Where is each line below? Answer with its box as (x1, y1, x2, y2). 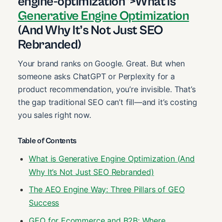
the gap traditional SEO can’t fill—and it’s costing (18, 97, 198, 107)
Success (29, 198, 59, 208)
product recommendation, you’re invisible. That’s (18, 84, 196, 94)
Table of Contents (18, 136, 77, 146)
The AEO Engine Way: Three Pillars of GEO (29, 184, 185, 195)
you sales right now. (18, 110, 91, 120)
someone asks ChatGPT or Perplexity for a (18, 71, 175, 81)
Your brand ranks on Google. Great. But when (18, 58, 185, 68)
